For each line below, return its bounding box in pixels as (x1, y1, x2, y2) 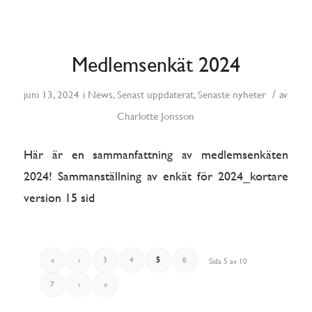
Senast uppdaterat (117, 88, 194, 101)
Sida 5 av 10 (209, 256, 248, 266)
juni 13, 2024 (24, 88, 80, 101)
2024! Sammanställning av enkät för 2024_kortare (23, 169, 289, 184)
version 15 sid (23, 190, 95, 205)
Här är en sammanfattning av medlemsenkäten (23, 147, 289, 162)
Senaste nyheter (198, 88, 267, 101)
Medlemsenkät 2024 (71, 52, 240, 77)
